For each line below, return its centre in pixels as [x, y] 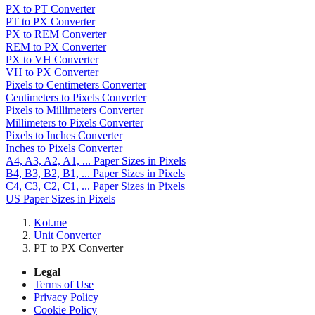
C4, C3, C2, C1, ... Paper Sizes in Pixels [95, 186]
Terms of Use [64, 285]
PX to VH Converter [52, 60]
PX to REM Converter [56, 34]
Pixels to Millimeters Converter [75, 110]
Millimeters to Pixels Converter [75, 123]
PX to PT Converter [50, 9]
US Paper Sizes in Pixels [60, 199]
